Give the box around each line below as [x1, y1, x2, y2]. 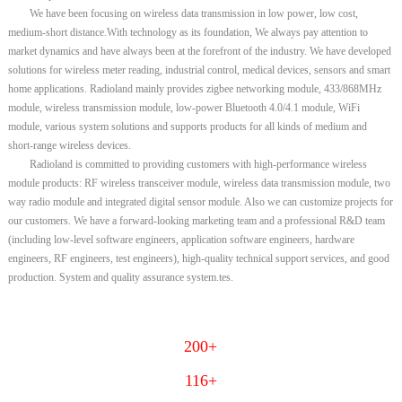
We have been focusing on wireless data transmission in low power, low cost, [29, 6, 358, 20]
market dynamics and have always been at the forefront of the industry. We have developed [7, 44, 391, 57]
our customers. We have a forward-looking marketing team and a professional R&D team [7, 214, 385, 227]
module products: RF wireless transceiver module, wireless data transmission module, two [7, 176, 390, 189]
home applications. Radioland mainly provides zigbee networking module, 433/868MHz [7, 82, 381, 95]
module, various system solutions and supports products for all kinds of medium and [7, 119, 367, 133]
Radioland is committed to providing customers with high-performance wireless [29, 157, 367, 170]
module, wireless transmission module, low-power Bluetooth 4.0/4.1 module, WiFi [7, 100, 360, 114]
